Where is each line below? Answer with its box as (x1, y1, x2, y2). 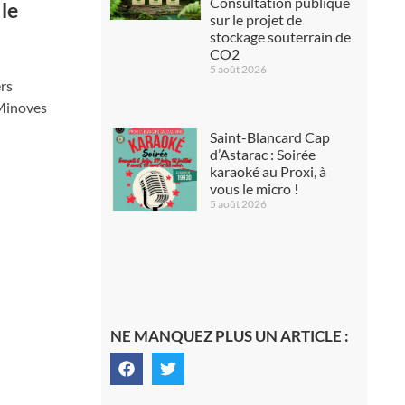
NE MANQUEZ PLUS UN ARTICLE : (109, 325, 349, 345)
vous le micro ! (209, 179, 298, 197)
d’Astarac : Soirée (209, 145, 316, 163)
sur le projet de (209, 11, 302, 28)
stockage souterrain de (209, 28, 351, 45)
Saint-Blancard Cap (209, 127, 330, 146)
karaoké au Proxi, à (209, 162, 326, 180)
